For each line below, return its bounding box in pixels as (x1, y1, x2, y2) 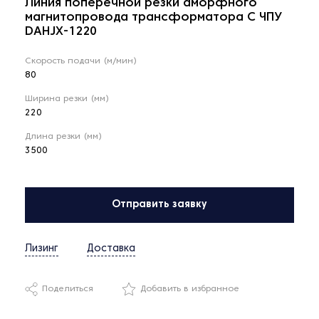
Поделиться (42, 285, 93, 294)
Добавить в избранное (140, 285, 239, 294)
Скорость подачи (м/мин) (25, 57, 137, 66)
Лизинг (25, 244, 58, 254)
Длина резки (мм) (25, 132, 102, 142)
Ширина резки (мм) (25, 95, 109, 104)
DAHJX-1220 (25, 26, 97, 38)
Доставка (87, 244, 135, 254)
